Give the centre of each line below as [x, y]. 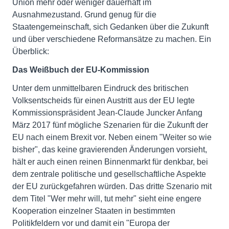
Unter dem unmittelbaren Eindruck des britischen [100, 88]
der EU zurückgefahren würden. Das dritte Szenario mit [112, 187]
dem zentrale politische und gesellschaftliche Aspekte [109, 174]
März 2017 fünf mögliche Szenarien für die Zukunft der [110, 125]
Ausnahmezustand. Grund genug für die [84, 15]
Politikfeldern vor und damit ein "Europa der [91, 223]
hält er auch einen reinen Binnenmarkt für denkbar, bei [110, 162]
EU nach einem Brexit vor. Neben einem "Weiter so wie [112, 138]
